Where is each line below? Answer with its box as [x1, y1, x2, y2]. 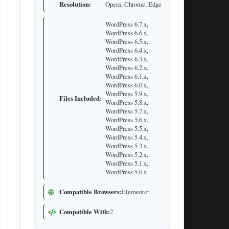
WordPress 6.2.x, [105, 63, 148, 72]
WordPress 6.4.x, [105, 45, 148, 55]
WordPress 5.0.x [105, 167, 147, 176]
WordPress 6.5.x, [105, 37, 148, 46]
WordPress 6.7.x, [105, 19, 148, 29]
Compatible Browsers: [59, 187, 122, 196]
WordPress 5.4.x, [105, 132, 148, 142]
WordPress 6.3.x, [105, 54, 148, 63]
